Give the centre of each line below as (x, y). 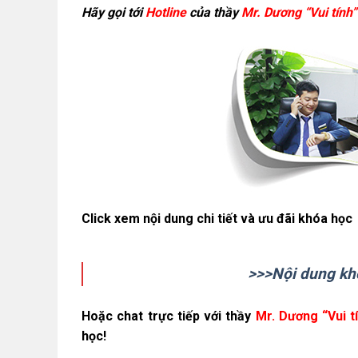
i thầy (237, 316)
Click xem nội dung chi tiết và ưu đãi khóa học (217, 219)
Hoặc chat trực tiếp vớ (150, 316)
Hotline (166, 12)
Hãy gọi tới (113, 12)
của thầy (214, 12)
